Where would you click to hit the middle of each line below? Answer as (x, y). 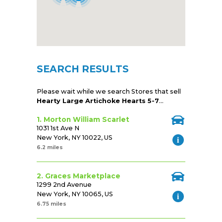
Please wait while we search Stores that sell (109, 92)
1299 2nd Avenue (64, 185)
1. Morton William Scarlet (83, 120)
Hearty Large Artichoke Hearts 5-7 (98, 101)
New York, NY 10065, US (75, 194)
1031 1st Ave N (58, 128)
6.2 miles (50, 148)
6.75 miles (52, 204)
